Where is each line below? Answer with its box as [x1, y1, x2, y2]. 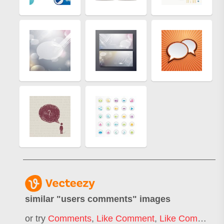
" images [132, 194, 170, 204]
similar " [25, 194, 61, 204]
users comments [61, 194, 132, 204]
